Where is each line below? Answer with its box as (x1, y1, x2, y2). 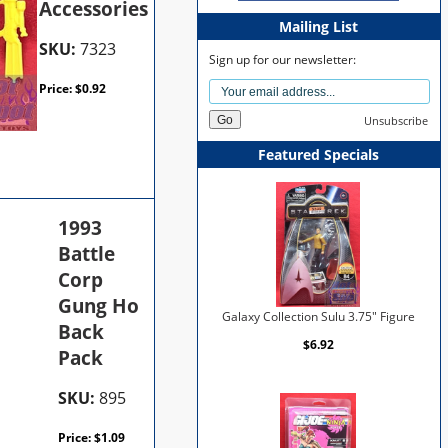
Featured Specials (258, 144, 380, 164)
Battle (58, 240, 116, 267)
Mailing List (279, 16, 359, 36)
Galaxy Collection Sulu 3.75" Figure (221, 308, 415, 324)
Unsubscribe (363, 112, 428, 128)
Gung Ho (58, 292, 140, 319)
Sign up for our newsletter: (209, 51, 357, 67)
